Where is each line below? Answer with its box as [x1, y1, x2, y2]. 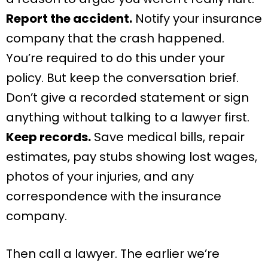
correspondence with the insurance [6, 188, 221, 205]
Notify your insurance [132, 10, 262, 28]
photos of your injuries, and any [6, 168, 194, 185]
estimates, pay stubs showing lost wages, [6, 148, 257, 166]
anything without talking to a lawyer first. [6, 109, 249, 126]
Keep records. [6, 129, 91, 146]
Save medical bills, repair [91, 129, 245, 146]
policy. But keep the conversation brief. [6, 69, 239, 87]
